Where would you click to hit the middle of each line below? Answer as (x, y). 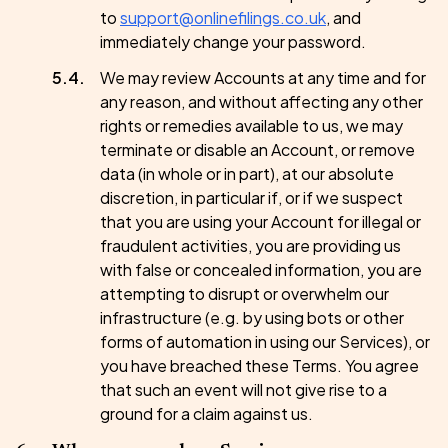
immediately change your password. (233, 41)
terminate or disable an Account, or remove (257, 149)
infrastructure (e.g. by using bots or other (252, 317)
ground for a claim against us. (206, 413)
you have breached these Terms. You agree (259, 365)
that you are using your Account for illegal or (260, 221)
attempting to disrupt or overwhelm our (244, 293)
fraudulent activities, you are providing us (250, 245)
